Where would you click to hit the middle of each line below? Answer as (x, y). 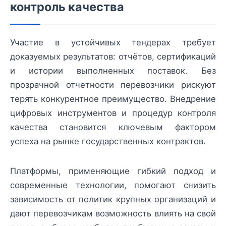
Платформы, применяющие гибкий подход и (113, 171)
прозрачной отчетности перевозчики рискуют (113, 85)
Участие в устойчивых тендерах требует (113, 43)
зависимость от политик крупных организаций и (113, 199)
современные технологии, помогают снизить (113, 185)
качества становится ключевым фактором (113, 127)
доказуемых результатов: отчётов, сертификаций (113, 57)
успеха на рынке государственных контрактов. (108, 142)
